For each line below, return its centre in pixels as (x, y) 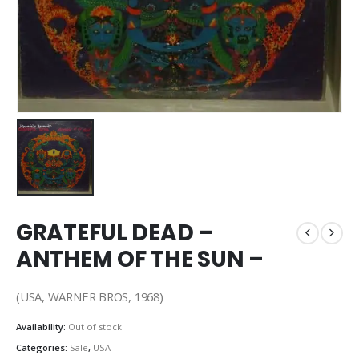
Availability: (42, 326)
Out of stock (95, 326)
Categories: (43, 347)
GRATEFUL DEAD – (115, 232)
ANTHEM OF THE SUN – (140, 259)
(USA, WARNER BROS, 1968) (90, 297)
